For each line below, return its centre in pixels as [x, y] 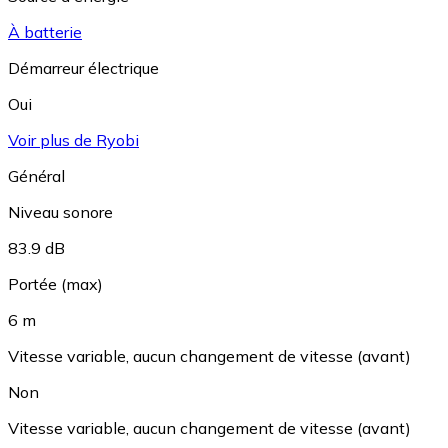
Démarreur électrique [83, 68]
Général [36, 176]
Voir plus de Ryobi [73, 140]
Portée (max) [55, 284]
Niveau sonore [60, 212]
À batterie [45, 32]
